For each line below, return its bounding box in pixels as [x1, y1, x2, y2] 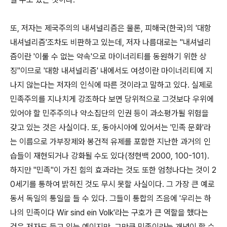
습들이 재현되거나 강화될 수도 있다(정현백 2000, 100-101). [10, 151, 209, 161]
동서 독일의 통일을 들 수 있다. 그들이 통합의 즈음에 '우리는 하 [10, 194, 211, 203]
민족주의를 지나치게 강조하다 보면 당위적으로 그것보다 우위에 [10, 94, 214, 104]
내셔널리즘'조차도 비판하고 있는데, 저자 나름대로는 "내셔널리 [10, 37, 211, 47]
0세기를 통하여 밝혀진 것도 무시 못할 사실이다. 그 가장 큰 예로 [10, 179, 215, 189]
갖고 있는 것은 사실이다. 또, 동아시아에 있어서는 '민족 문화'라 [10, 123, 211, 132]
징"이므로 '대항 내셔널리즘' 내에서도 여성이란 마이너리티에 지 [10, 66, 213, 75]
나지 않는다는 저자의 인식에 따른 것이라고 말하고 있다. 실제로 [10, 80, 213, 90]
